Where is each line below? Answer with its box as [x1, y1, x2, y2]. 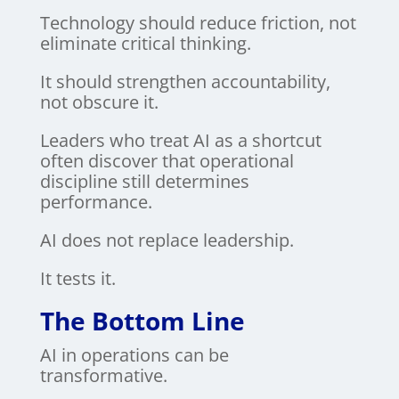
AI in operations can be [39, 342, 229, 367]
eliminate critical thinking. [39, 30, 251, 55]
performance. [39, 189, 152, 214]
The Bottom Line [39, 303, 245, 338]
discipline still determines [39, 168, 249, 193]
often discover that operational [39, 148, 294, 173]
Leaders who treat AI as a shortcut [39, 127, 322, 152]
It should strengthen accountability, [39, 69, 330, 94]
